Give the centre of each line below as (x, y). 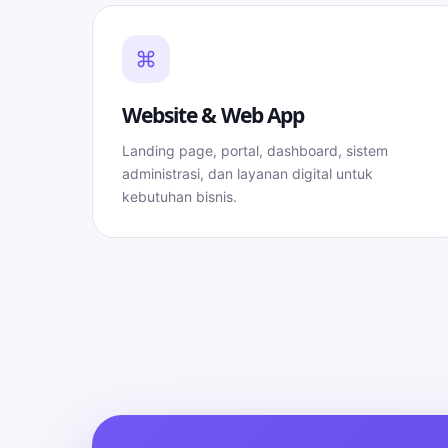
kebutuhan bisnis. (179, 196)
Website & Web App (213, 115)
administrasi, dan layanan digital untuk (247, 173)
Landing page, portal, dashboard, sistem (255, 150)
